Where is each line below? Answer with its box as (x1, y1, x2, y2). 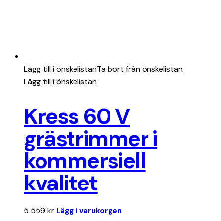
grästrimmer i (24, 124, 157, 153)
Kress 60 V (24, 102, 130, 131)
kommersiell (24, 147, 146, 176)
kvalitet (24, 169, 98, 198)
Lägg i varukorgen (56, 206, 122, 216)
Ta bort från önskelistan (97, 64, 183, 74)
